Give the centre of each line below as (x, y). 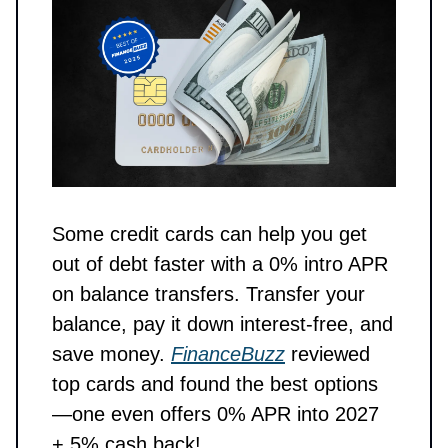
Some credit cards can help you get (209, 233)
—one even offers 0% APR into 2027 (215, 413)
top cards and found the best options (215, 383)
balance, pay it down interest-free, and (222, 323)
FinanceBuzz (228, 353)
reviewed (327, 353)
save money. (111, 353)
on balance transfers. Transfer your (208, 293)
